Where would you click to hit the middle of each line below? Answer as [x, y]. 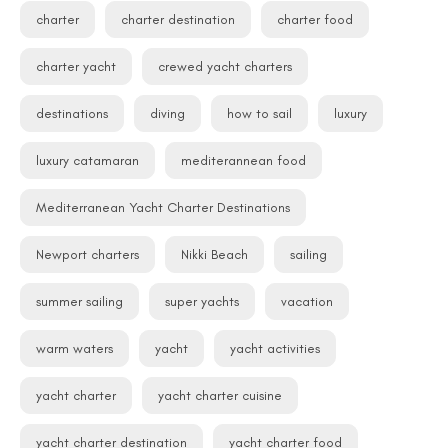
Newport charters [87, 254]
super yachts [202, 301]
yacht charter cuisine [220, 395]
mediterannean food [243, 160]
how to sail [259, 113]
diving [167, 113]
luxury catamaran [87, 160]
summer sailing [79, 301]
